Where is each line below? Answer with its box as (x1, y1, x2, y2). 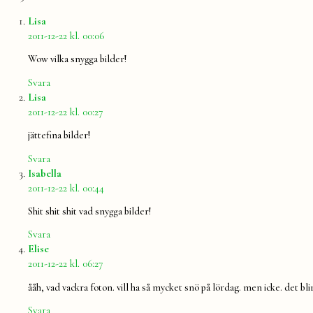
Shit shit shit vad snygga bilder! (28, 205, 151, 217)
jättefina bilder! (28, 129, 90, 142)
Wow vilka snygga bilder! (28, 53, 126, 66)
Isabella (28, 166, 61, 180)
